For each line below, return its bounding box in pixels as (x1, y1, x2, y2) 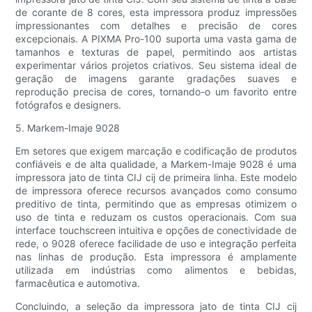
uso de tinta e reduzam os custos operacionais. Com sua (15, 211, 297, 224)
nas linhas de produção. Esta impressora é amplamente (15, 251, 297, 263)
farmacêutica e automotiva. (15, 277, 141, 290)
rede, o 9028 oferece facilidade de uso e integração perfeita (15, 237, 297, 250)
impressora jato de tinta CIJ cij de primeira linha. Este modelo (15, 171, 297, 184)
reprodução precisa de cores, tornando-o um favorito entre (15, 86, 297, 98)
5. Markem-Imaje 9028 (15, 122, 120, 134)
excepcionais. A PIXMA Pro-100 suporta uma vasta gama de (15, 33, 297, 45)
